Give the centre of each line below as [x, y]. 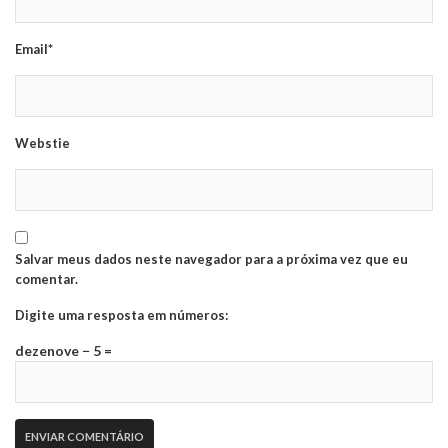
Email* [34, 49]
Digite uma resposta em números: [121, 315]
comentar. [46, 279]
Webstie [42, 143]
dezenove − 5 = [63, 351]
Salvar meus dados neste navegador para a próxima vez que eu [211, 259]
